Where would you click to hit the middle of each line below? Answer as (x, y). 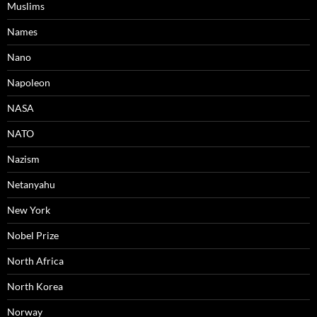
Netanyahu (31, 185)
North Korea (35, 287)
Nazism (23, 159)
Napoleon (29, 83)
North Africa (35, 261)
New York (29, 210)
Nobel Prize (33, 236)
